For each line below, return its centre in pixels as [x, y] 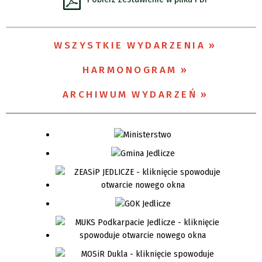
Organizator [123, 15]
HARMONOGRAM [130, 70]
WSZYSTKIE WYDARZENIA [130, 45]
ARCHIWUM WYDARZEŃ [130, 94]
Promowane [123, 60]
